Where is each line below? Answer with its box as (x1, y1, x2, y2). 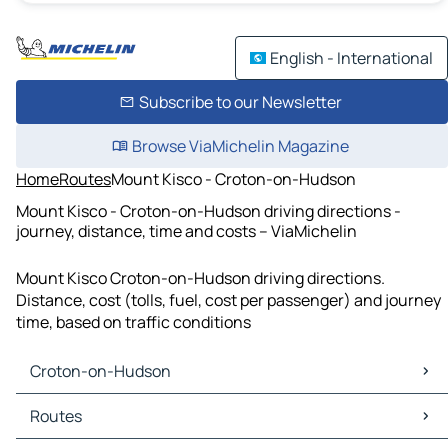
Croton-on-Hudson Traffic (20, 416, 212, 439)
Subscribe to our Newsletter (138, 91, 342, 113)
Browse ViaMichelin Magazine (131, 135, 349, 157)
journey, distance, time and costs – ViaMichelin (16, 219, 357, 242)
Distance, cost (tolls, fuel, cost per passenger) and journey (16, 289, 441, 312)
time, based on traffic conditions (16, 311, 251, 334)
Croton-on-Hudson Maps (20, 394, 203, 417)
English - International (270, 47, 433, 69)
